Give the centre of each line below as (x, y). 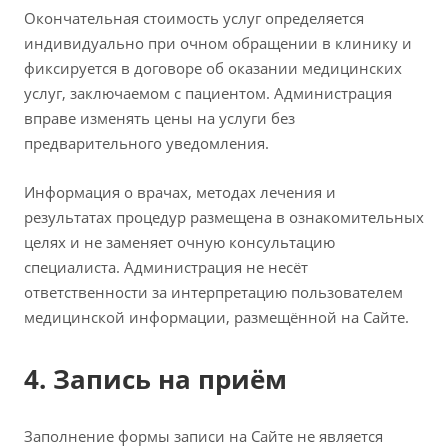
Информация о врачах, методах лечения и (180, 192)
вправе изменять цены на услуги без (159, 118)
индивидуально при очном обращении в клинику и (218, 43)
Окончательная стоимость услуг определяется (194, 18)
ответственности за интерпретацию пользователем (213, 292)
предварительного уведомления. (146, 143)
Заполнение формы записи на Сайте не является (203, 436)
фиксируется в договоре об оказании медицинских (213, 68)
